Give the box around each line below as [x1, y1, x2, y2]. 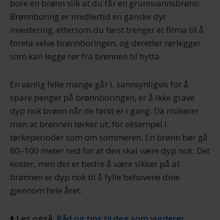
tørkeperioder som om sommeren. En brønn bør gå [10, 132, 208, 143]
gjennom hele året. [10, 185, 82, 196]
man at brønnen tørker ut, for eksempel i [10, 118, 167, 130]
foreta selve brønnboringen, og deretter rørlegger [10, 37, 201, 49]
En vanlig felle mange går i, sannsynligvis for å [10, 79, 189, 90]
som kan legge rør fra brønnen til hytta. [10, 51, 162, 62]
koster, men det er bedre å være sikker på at [10, 158, 180, 169]
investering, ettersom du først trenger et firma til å [10, 24, 204, 35]
